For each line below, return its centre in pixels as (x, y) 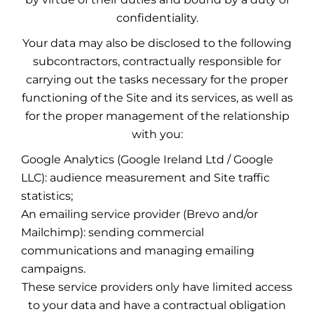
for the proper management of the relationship (157, 116)
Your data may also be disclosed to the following (157, 43)
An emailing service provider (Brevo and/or (139, 214)
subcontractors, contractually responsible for (157, 61)
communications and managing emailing (138, 251)
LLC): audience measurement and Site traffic (145, 178)
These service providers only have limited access (157, 287)
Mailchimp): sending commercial (112, 232)
